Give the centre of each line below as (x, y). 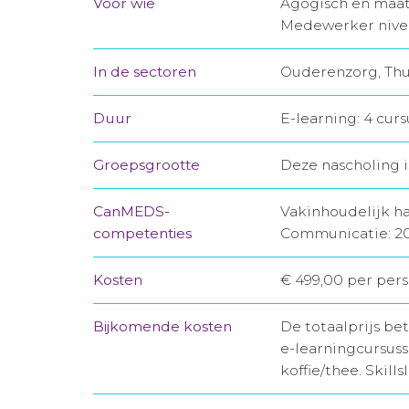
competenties (142, 233)
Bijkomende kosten (163, 326)
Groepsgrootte (147, 165)
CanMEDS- (131, 211)
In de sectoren (145, 72)
